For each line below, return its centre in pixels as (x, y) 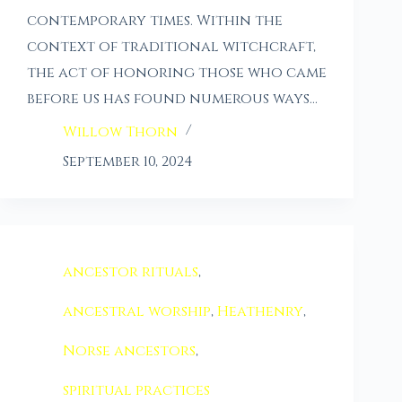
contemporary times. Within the (155, 20)
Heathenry (260, 311)
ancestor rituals (131, 271)
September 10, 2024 (128, 161)
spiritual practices (136, 390)
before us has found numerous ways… (172, 98)
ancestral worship (137, 311)
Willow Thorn (120, 131)
